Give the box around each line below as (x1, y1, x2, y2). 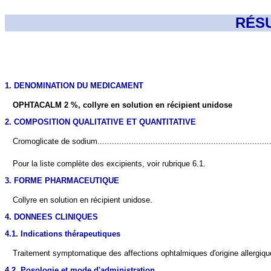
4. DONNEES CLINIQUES (5, 212, 98, 221)
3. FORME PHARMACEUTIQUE (5, 175, 119, 185)
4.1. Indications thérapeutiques (5, 229, 120, 239)
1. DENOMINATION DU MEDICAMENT (5, 81, 143, 91)
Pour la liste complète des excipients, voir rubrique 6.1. (13, 158, 206, 168)
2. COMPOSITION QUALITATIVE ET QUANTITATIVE (5, 117, 196, 127)
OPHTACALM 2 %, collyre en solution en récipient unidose (13, 100, 233, 109)
